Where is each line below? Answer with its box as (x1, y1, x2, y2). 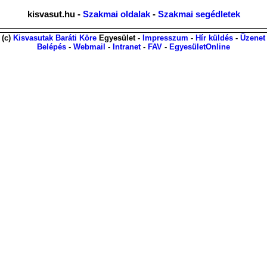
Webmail (73, 42, 105, 51)
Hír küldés (195, 33, 233, 42)
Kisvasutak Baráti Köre (13, 33, 97, 42)
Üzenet (240, 33, 265, 42)
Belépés (37, 42, 66, 51)
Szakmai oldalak (82, 9, 150, 20)
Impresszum (142, 33, 188, 42)
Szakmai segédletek (157, 9, 240, 20)
